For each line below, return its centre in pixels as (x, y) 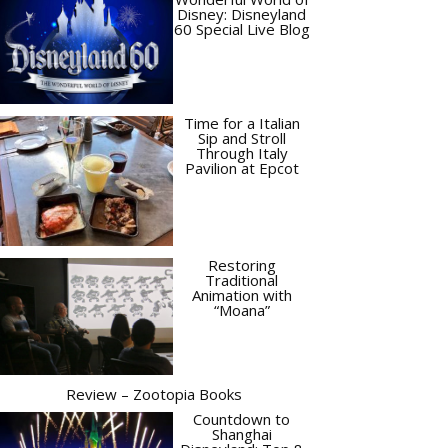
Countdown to (241, 419)
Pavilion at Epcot (241, 167)
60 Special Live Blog (241, 28)
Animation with (241, 295)
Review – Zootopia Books (154, 394)
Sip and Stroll (241, 137)
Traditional (241, 280)
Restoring (241, 265)
